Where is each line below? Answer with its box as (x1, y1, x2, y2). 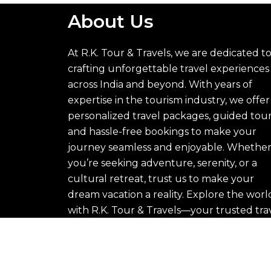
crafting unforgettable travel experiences (68, 62, 269, 74)
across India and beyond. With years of (68, 78, 252, 90)
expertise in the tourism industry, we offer (68, 94, 270, 106)
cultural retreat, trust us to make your (68, 172, 254, 184)
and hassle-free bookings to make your (68, 125, 256, 137)
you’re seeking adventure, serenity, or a (68, 157, 257, 169)
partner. (68, 220, 107, 232)
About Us (68, 10, 154, 33)
